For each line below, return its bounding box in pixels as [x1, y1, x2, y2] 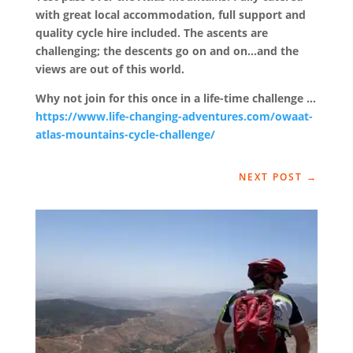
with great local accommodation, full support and [35, 7, 306, 22]
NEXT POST [239, 170, 303, 184]
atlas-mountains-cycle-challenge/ [35, 127, 215, 142]
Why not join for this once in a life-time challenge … [35, 91, 316, 106]
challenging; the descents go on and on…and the [35, 43, 299, 58]
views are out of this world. [35, 61, 184, 76]
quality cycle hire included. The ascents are [35, 25, 268, 40]
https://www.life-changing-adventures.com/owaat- [35, 109, 313, 124]
